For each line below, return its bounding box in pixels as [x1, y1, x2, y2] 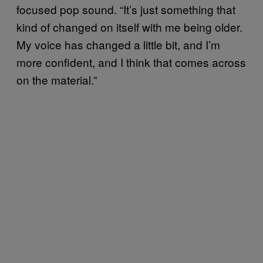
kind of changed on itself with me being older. [16, 18, 242, 35]
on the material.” [16, 71, 97, 87]
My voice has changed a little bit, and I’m [16, 36, 220, 52]
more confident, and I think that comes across [16, 53, 246, 70]
